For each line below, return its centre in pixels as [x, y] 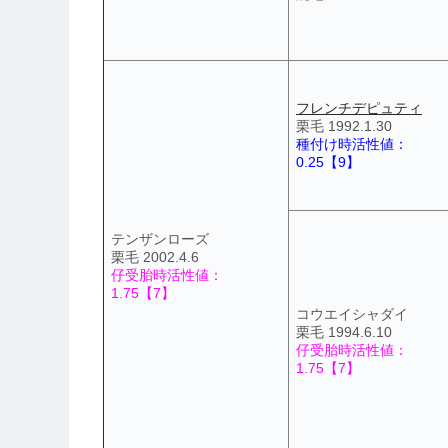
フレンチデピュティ [359, 107]
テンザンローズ [160, 238]
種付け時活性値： [352, 143]
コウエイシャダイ [352, 313]
